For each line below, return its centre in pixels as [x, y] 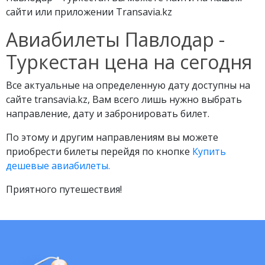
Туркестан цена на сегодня [129, 62]
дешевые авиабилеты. [58, 166]
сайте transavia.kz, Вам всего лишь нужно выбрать [124, 99]
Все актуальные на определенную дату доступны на [128, 85]
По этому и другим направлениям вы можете [112, 137]
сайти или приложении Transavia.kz [89, 12]
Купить [209, 151]
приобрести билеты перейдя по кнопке [99, 151]
